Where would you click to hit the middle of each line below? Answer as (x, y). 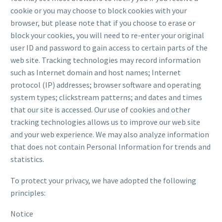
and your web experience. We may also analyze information (110, 134)
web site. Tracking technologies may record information (106, 60)
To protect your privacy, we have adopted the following (103, 180)
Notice (22, 214)
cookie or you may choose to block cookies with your (99, 10)
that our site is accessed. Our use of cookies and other (100, 109)
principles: (28, 193)
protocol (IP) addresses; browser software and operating (106, 84)
